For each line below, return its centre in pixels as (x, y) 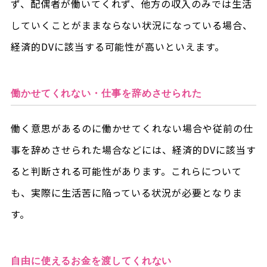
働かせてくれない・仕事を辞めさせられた (106, 93)
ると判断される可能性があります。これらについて (126, 171)
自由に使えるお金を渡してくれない (91, 260)
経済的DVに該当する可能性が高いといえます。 (118, 46)
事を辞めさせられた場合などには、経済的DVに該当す (133, 149)
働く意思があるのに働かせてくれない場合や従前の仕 (132, 128)
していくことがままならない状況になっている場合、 (131, 25)
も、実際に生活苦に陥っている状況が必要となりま (127, 192)
